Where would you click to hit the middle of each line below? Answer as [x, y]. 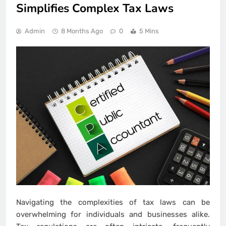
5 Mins [149, 31]
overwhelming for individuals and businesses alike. [113, 215]
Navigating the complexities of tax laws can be [113, 203]
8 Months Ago [82, 31]
